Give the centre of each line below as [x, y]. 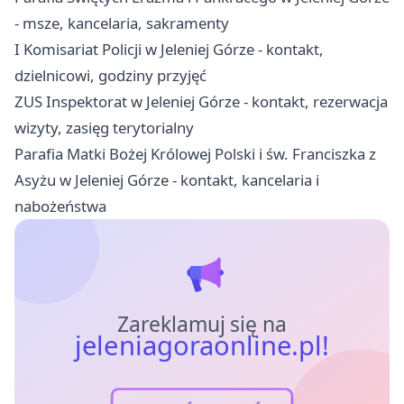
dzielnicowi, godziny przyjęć [110, 76]
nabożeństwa [60, 207]
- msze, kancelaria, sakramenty [122, 23]
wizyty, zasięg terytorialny [104, 128]
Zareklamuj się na [202, 325]
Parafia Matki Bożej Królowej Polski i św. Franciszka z [195, 154]
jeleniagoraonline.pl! [201, 346]
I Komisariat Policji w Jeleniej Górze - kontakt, [169, 50]
